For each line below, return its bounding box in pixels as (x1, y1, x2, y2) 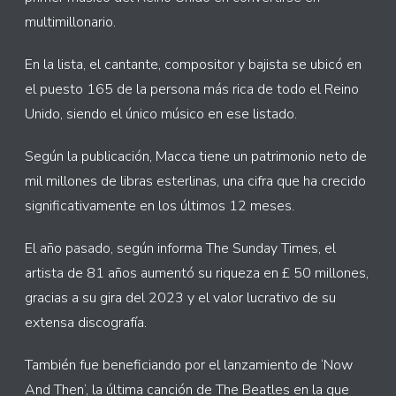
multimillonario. (25, 12, 116, 32)
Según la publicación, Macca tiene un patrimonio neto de (25, 147, 367, 166)
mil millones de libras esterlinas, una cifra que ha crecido (25, 171, 366, 191)
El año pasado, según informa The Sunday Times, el (25, 239, 336, 258)
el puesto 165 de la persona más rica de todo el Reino (25, 80, 359, 99)
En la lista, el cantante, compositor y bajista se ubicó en (25, 55, 362, 74)
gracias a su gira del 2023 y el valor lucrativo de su (25, 288, 336, 308)
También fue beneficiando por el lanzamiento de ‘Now (25, 355, 353, 375)
